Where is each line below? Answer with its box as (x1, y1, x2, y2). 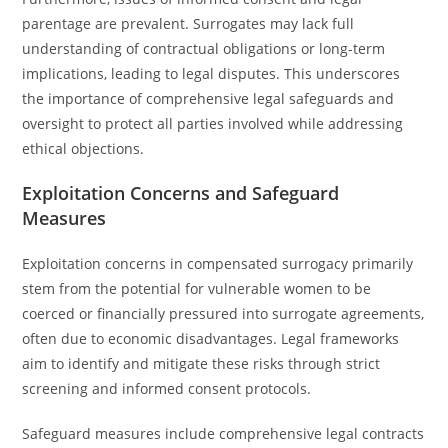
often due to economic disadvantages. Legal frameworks (22, 329, 400, 348)
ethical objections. (22, 139, 145, 158)
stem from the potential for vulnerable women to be (22, 279, 372, 298)
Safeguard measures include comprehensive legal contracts (22, 424, 425, 443)
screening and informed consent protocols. (22, 379, 312, 398)
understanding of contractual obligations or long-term (22, 39, 386, 58)
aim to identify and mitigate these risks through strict (22, 354, 381, 373)
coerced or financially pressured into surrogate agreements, (22, 304, 425, 323)
